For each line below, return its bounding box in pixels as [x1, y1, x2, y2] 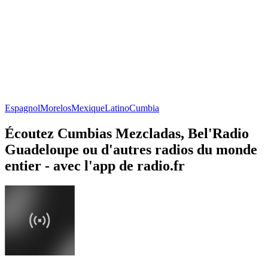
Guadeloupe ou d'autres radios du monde [5, 141, 257, 157]
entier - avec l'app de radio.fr [5, 157, 185, 173]
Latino [105, 102, 129, 113]
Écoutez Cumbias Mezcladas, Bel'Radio [5, 125, 249, 141]
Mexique [71, 102, 105, 113]
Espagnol [5, 102, 40, 113]
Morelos [40, 102, 71, 113]
